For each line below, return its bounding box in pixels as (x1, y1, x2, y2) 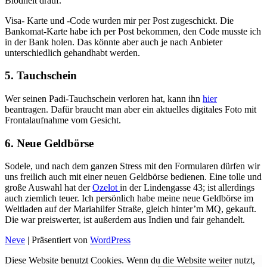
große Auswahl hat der (5, 182, 92, 193)
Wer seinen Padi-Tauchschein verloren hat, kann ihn (5, 93, 203, 104)
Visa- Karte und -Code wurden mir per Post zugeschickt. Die (5, 15, 234, 26)
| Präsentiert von (25, 235, 90, 246)
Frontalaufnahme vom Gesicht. (5, 114, 121, 125)
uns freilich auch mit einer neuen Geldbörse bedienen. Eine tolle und (5, 172, 262, 182)
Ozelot (92, 182, 120, 193)
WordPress (90, 235, 131, 246)
